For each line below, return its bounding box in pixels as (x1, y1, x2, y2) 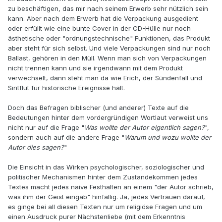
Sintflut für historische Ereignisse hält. (8, 84, 125, 92)
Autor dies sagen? (8, 143, 64, 152)
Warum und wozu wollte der (124, 133, 211, 142)
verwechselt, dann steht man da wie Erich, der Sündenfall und (8, 74, 202, 82)
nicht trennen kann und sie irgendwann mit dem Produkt (8, 64, 183, 72)
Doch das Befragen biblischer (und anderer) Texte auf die (8, 104, 189, 112)
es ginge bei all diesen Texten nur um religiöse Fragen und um (8, 203, 202, 211)
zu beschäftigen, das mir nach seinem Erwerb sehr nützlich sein (8, 4, 208, 13)
